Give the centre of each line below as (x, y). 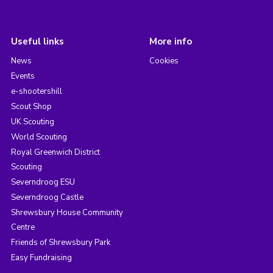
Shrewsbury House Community (67, 212)
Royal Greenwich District (55, 152)
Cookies (164, 61)
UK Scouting (32, 122)
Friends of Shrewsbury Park (60, 242)
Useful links (37, 41)
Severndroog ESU (43, 182)
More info (170, 41)
